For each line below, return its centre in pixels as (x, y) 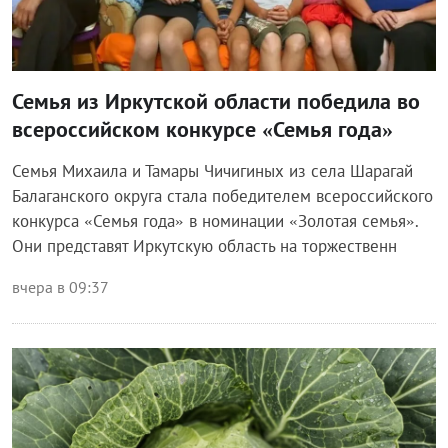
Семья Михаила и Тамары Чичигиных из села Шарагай (212, 170)
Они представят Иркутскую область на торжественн (204, 245)
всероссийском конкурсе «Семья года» (202, 128)
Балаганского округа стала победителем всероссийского (222, 195)
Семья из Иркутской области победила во (216, 100)
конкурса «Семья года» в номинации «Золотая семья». (215, 220)
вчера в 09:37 (60, 286)
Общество (64, 374)
